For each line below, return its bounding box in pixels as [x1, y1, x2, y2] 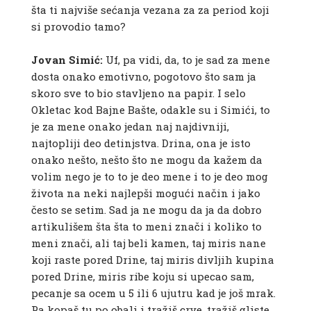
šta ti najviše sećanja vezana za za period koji [31, 3, 269, 17]
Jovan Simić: [31, 53, 103, 67]
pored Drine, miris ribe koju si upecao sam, [31, 269, 254, 284]
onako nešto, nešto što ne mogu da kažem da [31, 153, 262, 167]
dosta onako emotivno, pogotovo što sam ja [31, 69, 256, 84]
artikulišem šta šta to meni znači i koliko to [31, 219, 262, 234]
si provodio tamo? [31, 19, 126, 34]
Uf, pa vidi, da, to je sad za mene [102, 53, 270, 67]
